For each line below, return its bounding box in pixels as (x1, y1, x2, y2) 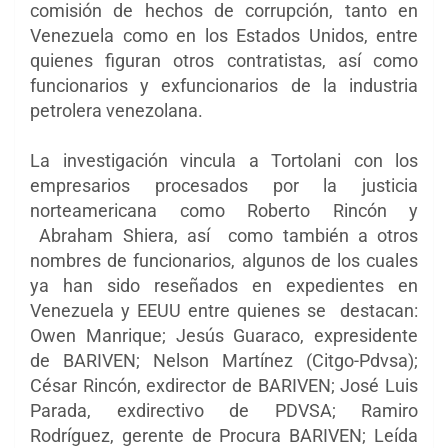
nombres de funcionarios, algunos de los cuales (30, 249, 418, 271)
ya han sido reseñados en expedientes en (30, 274, 418, 296)
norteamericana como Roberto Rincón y (30, 199, 418, 221)
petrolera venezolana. (30, 99, 203, 121)
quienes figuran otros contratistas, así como (30, 49, 418, 71)
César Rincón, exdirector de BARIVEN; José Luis (30, 374, 418, 396)
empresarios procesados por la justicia (30, 174, 418, 196)
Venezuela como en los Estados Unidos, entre (30, 24, 418, 46)
